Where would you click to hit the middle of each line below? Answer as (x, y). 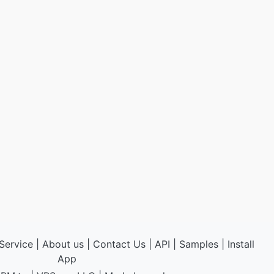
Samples (198, 244)
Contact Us (119, 244)
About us (63, 244)
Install (241, 244)
